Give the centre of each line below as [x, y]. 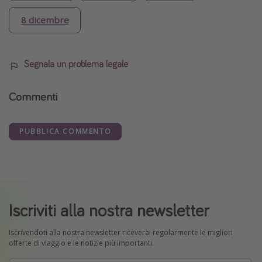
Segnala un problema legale [76, 63]
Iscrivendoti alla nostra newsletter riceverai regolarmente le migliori [121, 232]
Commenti [33, 96]
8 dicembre [45, 20]
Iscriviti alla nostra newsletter [109, 210]
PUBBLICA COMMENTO [65, 132]
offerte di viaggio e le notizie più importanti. [81, 243]
